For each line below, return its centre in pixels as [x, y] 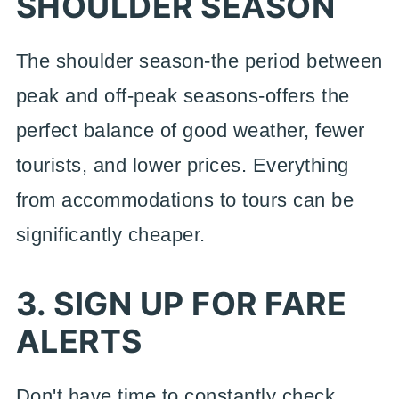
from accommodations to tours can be [185, 200]
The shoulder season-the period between [199, 61]
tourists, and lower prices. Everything [182, 165]
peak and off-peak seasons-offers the [183, 96]
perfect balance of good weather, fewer [190, 130]
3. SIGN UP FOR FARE [181, 304]
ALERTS [79, 341]
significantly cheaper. [110, 235]
